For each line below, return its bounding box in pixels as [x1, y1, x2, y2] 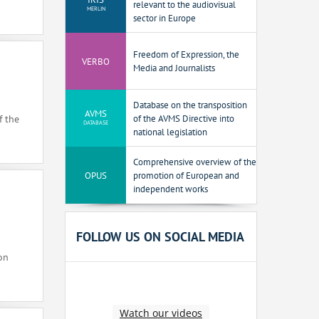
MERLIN [86, 5, 105, 13]
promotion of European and [133, 169, 239, 182]
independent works [133, 182, 208, 195]
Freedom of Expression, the [133, 48, 239, 61]
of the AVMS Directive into [133, 112, 234, 125]
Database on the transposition [133, 98, 247, 111]
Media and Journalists [133, 62, 215, 75]
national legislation [133, 125, 207, 138]
